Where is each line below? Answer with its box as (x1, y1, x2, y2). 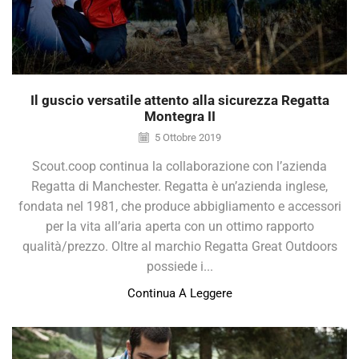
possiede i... (146, 258, 213, 274)
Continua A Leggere (127, 285, 232, 301)
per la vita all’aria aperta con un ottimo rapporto (45, 218, 314, 234)
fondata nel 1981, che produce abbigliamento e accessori (18, 198, 341, 214)
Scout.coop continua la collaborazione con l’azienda (32, 158, 327, 174)
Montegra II (143, 107, 216, 124)
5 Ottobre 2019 (151, 131, 221, 143)
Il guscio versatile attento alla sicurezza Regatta (30, 91, 329, 108)
